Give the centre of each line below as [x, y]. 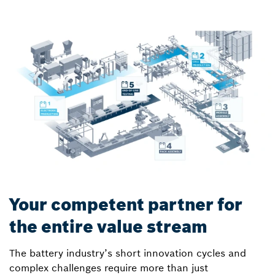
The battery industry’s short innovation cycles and [128, 253]
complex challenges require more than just [109, 267]
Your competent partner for [126, 204]
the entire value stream [108, 227]
